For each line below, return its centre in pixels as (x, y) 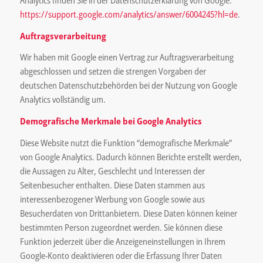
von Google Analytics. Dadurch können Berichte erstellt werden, (131, 156)
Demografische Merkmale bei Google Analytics (111, 121)
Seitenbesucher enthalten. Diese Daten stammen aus (112, 185)
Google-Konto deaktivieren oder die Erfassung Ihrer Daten (121, 255)
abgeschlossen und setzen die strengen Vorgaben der (113, 71)
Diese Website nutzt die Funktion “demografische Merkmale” (126, 142)
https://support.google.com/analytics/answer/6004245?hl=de (129, 14)
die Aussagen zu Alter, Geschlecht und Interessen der (112, 171)
